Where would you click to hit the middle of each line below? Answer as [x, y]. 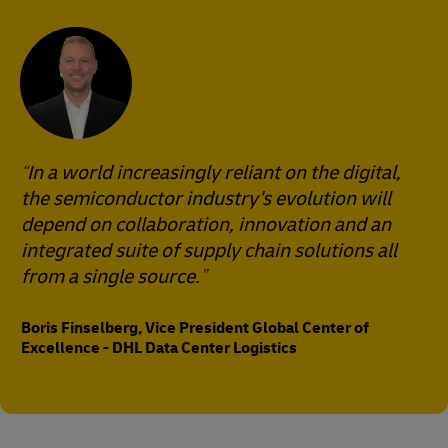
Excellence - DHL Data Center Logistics [159, 348]
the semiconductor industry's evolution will [206, 198]
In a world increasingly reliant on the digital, [214, 172]
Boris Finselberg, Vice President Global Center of [195, 328]
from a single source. [110, 276]
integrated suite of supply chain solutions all [209, 250]
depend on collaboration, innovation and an [206, 224]
